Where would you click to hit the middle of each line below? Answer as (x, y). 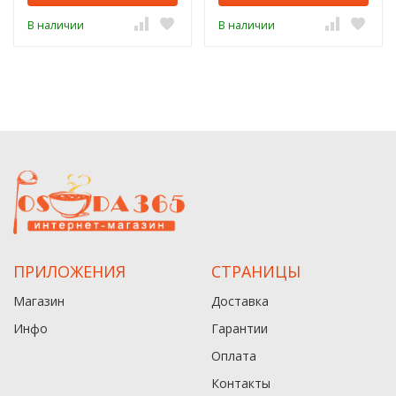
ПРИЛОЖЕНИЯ (69, 271)
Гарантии (240, 328)
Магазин (39, 301)
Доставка (240, 301)
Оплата (234, 355)
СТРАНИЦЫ (256, 271)
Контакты (241, 383)
